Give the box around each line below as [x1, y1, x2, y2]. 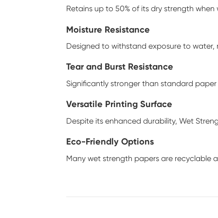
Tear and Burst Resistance [66, 61, 174, 73]
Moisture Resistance [66, 24, 150, 35]
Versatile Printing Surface [66, 99, 173, 110]
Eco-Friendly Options [66, 136, 154, 147]
